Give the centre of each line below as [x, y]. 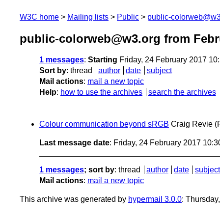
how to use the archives [101, 92]
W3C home [39, 17]
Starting [103, 60]
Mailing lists [88, 17]
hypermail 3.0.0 [155, 199]
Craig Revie [192, 124]
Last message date [74, 143]
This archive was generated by [74, 199]
